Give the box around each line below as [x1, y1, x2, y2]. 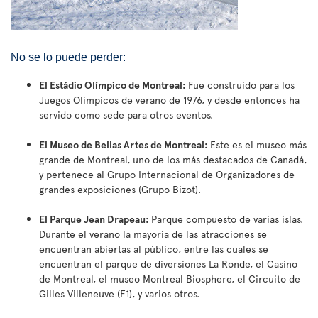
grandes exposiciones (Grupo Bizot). [39, 182, 204, 197]
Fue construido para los [188, 78, 295, 92]
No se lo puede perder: [11, 51, 126, 64]
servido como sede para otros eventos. [39, 108, 216, 122]
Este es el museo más [210, 138, 307, 152]
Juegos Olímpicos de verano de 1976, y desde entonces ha [39, 93, 300, 107]
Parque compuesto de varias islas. [151, 212, 303, 226]
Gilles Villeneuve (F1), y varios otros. [39, 287, 199, 301]
